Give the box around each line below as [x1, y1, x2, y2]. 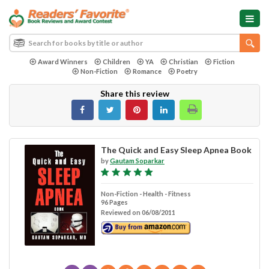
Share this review [100, 88, 169, 98]
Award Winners [37, 57, 88, 65]
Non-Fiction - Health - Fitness [100, 189, 191, 198]
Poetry [176, 67, 198, 75]
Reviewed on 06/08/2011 [100, 208, 175, 216]
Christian [168, 57, 198, 65]
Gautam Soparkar [109, 156, 165, 165]
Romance [132, 67, 162, 75]
